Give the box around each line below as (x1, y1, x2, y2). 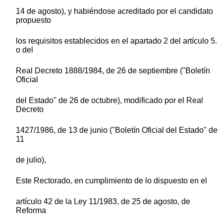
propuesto (16, 15, 51, 24)
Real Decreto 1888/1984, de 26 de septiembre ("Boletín (16, 66, 210, 75)
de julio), (16, 155, 46, 164)
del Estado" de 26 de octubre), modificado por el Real (16, 96, 203, 105)
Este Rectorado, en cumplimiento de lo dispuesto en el (16, 176, 207, 185)
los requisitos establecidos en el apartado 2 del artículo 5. (16, 36, 217, 45)
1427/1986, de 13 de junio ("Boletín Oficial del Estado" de (16, 125, 218, 134)
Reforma (16, 206, 46, 215)
